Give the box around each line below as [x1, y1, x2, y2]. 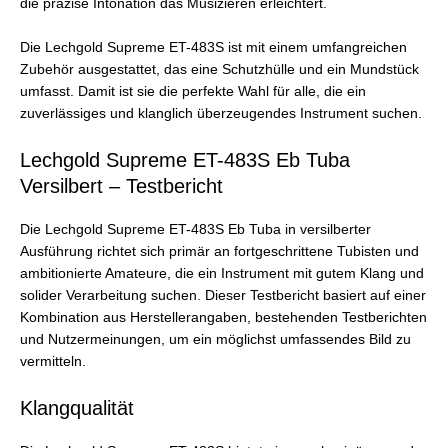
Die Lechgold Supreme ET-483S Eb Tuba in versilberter [20, 222, 371, 238]
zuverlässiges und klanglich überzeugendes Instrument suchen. [20, 106, 422, 122]
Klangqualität [20, 396, 134, 419]
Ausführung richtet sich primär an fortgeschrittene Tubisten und [20, 244, 419, 260]
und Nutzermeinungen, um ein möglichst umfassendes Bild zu [20, 332, 411, 348]
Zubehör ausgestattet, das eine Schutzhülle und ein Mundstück [20, 62, 419, 78]
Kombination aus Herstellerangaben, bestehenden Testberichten [20, 310, 427, 326]
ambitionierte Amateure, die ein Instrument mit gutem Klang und [20, 266, 424, 282]
